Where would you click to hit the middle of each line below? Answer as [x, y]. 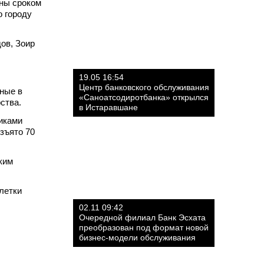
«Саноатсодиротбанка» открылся [144, 97]
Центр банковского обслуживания [144, 87]
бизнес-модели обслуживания [137, 237]
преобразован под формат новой [144, 227]
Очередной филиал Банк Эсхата [142, 217]
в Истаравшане [108, 107]
